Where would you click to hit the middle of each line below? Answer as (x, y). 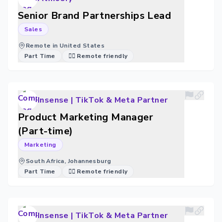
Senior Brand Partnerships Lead (94, 16)
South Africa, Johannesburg (69, 161)
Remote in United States (65, 46)
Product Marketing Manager (85, 117)
